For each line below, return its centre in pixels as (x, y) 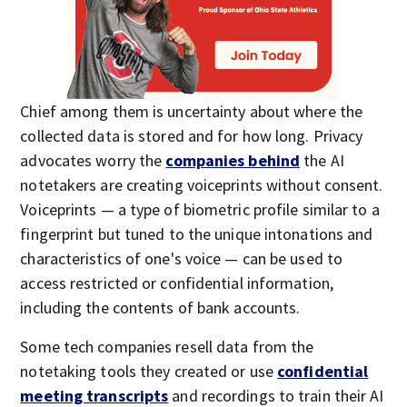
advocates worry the (93, 160)
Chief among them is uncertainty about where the (192, 111)
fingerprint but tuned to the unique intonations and (197, 234)
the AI (322, 160)
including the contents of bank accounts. (160, 308)
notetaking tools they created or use (149, 371)
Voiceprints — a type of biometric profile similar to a (200, 209)
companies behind (233, 160)
